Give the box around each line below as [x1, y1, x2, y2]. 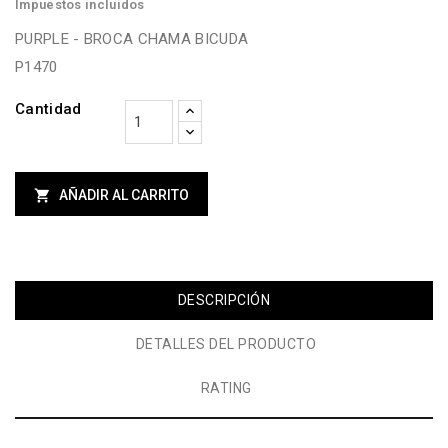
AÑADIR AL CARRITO [59, 187, 189, 204]
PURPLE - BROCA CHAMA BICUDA [15, 30, 249, 49]
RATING [200, 380, 252, 397]
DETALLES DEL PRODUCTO [135, 336, 317, 353]
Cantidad [15, 100, 82, 119]
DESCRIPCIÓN [177, 292, 271, 309]
